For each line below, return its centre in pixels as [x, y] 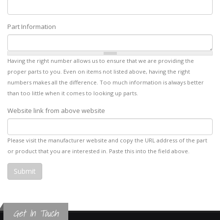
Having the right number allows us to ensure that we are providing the [101, 61]
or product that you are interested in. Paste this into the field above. [98, 151]
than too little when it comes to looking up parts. [73, 93]
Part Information [32, 27]
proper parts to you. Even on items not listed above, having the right [99, 71]
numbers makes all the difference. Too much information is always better [106, 82]
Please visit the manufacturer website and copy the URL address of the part [107, 140]
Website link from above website [56, 110]
